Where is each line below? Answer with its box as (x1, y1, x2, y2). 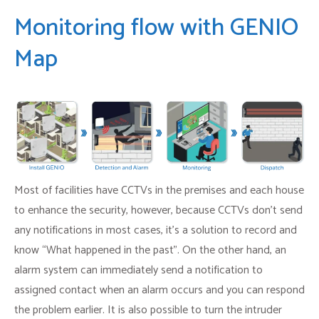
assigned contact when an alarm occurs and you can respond (14, 280, 305, 300)
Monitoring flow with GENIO (14, 8, 298, 48)
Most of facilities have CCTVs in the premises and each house (14, 180, 304, 200)
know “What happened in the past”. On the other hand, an (14, 240, 286, 260)
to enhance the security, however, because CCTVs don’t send (14, 200, 303, 220)
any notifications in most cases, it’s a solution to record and (14, 220, 297, 240)
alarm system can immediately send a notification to (14, 260, 263, 280)
